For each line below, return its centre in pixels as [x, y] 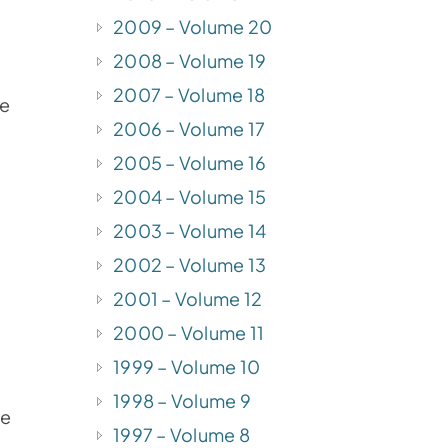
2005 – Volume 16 [190, 162]
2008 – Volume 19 [190, 60]
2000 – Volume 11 [189, 332]
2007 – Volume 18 [189, 94]
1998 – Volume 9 [182, 400]
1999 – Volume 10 [187, 366]
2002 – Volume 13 [190, 264]
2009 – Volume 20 [193, 26]
